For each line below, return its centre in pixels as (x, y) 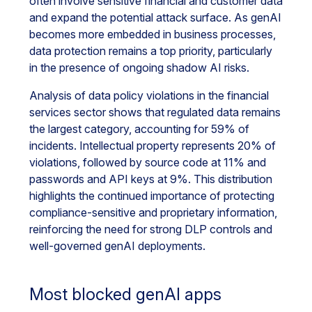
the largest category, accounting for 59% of (139, 129)
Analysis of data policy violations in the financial (149, 95)
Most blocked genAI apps (125, 294)
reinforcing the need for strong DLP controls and (151, 229)
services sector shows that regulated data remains (155, 112)
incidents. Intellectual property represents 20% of (153, 146)
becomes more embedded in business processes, (153, 34)
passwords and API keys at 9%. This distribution (151, 179)
